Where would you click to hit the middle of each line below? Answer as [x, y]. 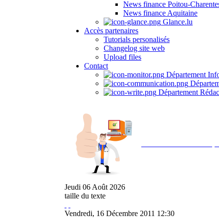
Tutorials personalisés [137, 39]
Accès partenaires [111, 31]
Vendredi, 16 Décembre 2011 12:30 [120, 213]
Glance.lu [177, 22]
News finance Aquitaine [160, 13]
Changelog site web [134, 48]
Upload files [122, 57]
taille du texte [85, 196]
